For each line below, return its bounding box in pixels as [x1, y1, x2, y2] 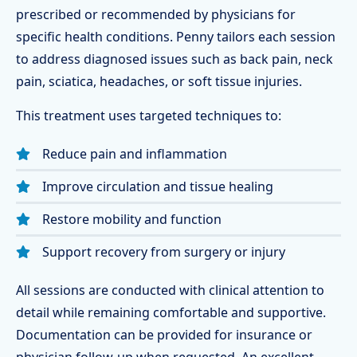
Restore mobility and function [42, 210, 222, 228]
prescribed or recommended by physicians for [16, 6, 296, 23]
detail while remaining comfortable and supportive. [16, 304, 326, 321]
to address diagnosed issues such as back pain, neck [16, 50, 333, 68]
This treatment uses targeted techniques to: [16, 107, 281, 124]
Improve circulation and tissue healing [42, 178, 273, 195]
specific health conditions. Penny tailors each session [16, 28, 335, 45]
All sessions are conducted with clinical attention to [16, 281, 324, 299]
